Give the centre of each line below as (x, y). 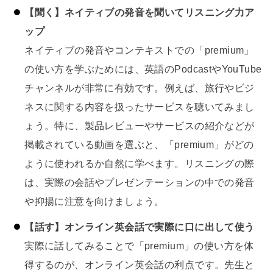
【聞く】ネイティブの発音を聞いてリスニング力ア (140, 12)
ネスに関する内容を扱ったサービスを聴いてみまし (140, 106)
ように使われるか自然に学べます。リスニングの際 (140, 163)
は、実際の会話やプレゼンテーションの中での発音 (140, 182)
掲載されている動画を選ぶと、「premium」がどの (139, 144)
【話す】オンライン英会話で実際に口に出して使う (140, 227)
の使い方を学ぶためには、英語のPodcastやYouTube (143, 69)
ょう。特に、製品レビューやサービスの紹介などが (140, 125)
